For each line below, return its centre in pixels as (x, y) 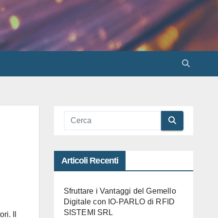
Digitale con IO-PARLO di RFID (119, 201)
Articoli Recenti (90, 160)
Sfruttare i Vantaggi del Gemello (120, 191)
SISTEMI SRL (88, 212)
